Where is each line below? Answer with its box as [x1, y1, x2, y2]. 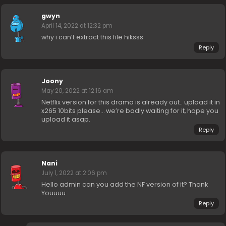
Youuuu [41, 189, 66, 198]
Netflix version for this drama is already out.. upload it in [41, 98, 220, 107]
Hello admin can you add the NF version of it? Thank [41, 180, 208, 189]
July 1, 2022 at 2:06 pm [41, 169, 107, 178]
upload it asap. [41, 115, 91, 124]
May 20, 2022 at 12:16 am [41, 87, 114, 95]
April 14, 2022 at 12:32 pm [41, 22, 113, 30]
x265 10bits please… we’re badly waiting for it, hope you [41, 106, 219, 116]
